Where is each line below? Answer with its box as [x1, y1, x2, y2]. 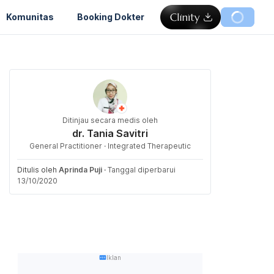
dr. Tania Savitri [72, 127, 148, 139]
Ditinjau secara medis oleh [62, 116, 158, 125]
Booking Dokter [77, 11, 144, 22]
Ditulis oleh [17, 165, 59, 174]
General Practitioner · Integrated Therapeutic [29, 141, 191, 150]
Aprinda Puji [59, 165, 102, 174]
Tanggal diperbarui [108, 165, 176, 174]
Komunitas [6, 11, 54, 22]
